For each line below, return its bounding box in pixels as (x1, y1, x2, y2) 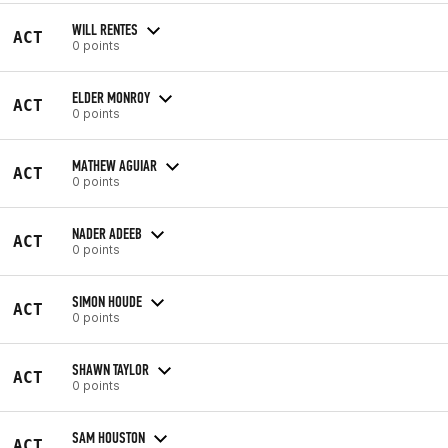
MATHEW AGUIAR (72, 155, 157, 175)
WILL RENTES (72, 19, 138, 39)
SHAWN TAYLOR (72, 359, 149, 379)
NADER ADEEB (72, 223, 142, 243)
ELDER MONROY (72, 87, 150, 107)
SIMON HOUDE (72, 291, 142, 311)
